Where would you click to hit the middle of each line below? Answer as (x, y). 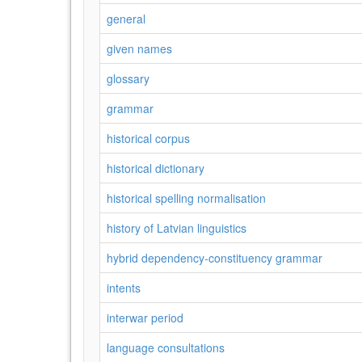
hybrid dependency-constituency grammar (215, 258)
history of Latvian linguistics (177, 228)
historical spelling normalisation (186, 198)
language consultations (166, 347)
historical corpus (148, 138)
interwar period (145, 318)
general (126, 19)
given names (139, 48)
